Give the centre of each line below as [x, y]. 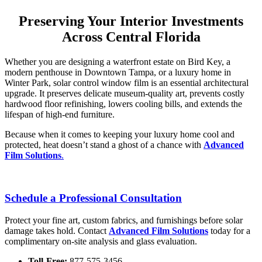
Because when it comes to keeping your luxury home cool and [120, 134]
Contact [93, 231]
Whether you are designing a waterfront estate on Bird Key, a [118, 61]
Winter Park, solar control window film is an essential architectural [127, 82]
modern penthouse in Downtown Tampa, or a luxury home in [118, 72]
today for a [229, 231]
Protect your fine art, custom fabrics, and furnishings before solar [124, 220]
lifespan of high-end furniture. [60, 114]
